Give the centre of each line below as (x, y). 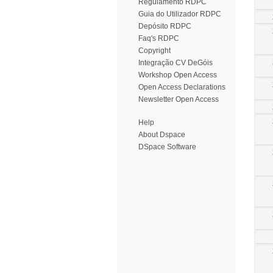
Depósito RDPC (165, 26)
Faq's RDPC (159, 38)
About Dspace (162, 135)
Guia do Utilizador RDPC (180, 14)
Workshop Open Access (178, 75)
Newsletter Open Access (179, 99)
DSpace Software (167, 147)
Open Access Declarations (182, 87)
